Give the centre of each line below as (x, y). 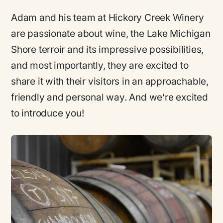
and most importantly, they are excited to (100, 66)
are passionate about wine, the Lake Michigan (111, 34)
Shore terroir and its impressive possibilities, (108, 50)
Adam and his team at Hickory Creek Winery (108, 18)
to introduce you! (48, 113)
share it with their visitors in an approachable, (110, 82)
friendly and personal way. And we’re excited (110, 98)
